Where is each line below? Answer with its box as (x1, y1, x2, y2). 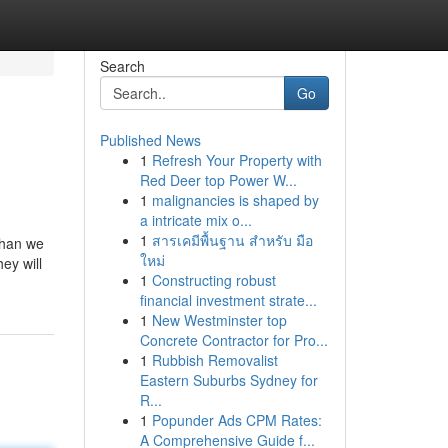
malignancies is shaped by (151, 190, 319, 210)
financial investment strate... (139, 290, 317, 310)
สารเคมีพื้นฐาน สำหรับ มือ (151, 230, 313, 250)
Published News (99, 130, 201, 150)
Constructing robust (151, 270, 276, 290)
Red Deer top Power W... (139, 170, 297, 190)
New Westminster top (151, 310, 287, 330)
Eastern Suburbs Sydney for (139, 370, 318, 390)
